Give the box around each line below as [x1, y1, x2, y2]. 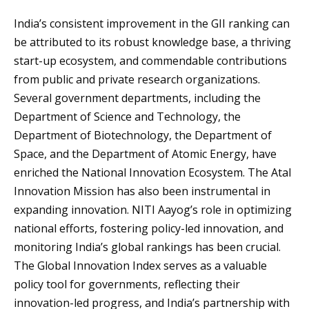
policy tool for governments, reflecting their [14, 276, 240, 292]
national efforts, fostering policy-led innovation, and [14, 220, 283, 236]
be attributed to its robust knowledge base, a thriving [14, 34, 291, 50]
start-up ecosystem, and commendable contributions [14, 52, 287, 68]
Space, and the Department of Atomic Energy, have [14, 146, 277, 161]
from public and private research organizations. [14, 71, 260, 87]
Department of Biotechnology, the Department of [14, 127, 272, 143]
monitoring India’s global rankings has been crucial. [14, 239, 281, 255]
